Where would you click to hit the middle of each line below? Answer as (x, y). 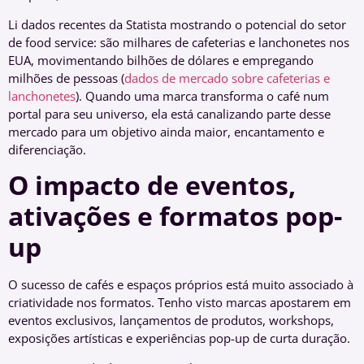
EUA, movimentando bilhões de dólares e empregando (161, 60)
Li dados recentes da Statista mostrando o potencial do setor (177, 24)
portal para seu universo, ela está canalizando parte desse (169, 113)
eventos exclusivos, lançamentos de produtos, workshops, (171, 321)
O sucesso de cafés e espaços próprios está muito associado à (181, 285)
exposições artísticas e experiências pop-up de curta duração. (179, 338)
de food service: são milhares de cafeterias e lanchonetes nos (179, 42)
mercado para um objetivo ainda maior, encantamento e (166, 131)
